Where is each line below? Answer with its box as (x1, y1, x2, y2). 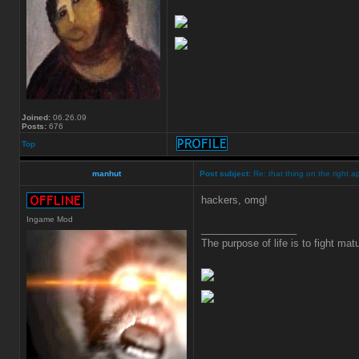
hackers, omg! (201, 194, 268, 206)
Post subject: (200, 169, 251, 178)
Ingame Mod (26, 215, 73, 224)
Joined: (22, 113, 50, 122)
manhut (92, 169, 121, 178)
